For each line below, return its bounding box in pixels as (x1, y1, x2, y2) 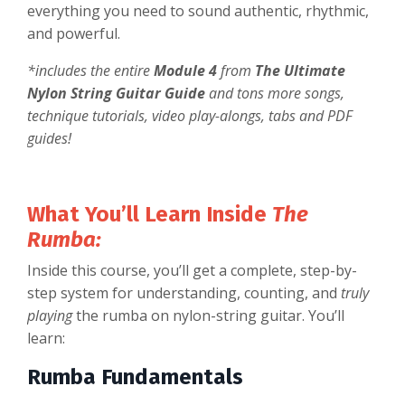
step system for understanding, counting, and (27, 283, 341, 304)
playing (27, 306, 72, 326)
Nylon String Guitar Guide (27, 83, 209, 104)
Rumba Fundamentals (27, 364, 243, 391)
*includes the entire (27, 61, 154, 81)
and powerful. (27, 24, 120, 44)
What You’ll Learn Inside (27, 202, 272, 228)
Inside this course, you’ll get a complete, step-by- (27, 260, 357, 281)
